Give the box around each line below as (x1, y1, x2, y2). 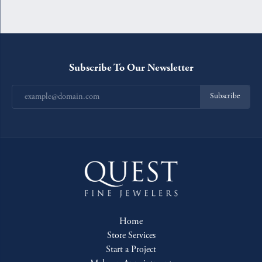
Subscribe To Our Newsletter (68, 61, 194, 74)
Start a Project (106, 243, 156, 256)
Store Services (106, 229, 156, 242)
